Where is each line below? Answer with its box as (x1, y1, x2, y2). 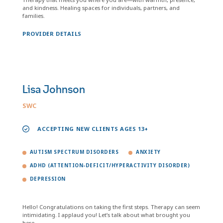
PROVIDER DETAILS (22, 30, 82, 37)
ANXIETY (136, 149, 161, 155)
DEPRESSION (30, 176, 66, 182)
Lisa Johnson (22, 83, 85, 97)
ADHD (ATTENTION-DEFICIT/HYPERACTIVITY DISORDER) (30, 162, 190, 169)
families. (22, 12, 45, 19)
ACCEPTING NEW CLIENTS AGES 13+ (37, 125, 148, 132)
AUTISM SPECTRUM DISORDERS (30, 149, 119, 155)
